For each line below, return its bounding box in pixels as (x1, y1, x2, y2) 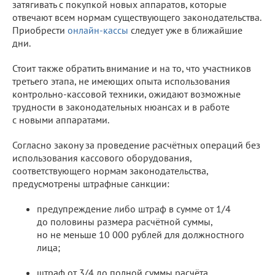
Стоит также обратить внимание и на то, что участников (12, 61, 251, 74)
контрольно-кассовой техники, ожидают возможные (12, 87, 241, 100)
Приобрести (12, 23, 68, 36)
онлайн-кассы (68, 23, 128, 36)
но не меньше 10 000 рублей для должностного (37, 228, 244, 241)
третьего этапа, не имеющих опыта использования (12, 74, 230, 87)
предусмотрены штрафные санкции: (12, 177, 169, 190)
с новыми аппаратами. (12, 113, 109, 126)
